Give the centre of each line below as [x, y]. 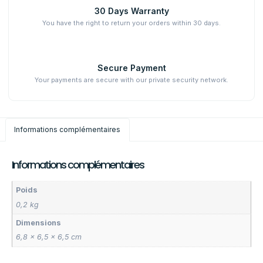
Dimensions [39, 223]
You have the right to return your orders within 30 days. [131, 23]
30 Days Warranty [131, 11]
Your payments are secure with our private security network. [131, 80]
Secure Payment [131, 68]
